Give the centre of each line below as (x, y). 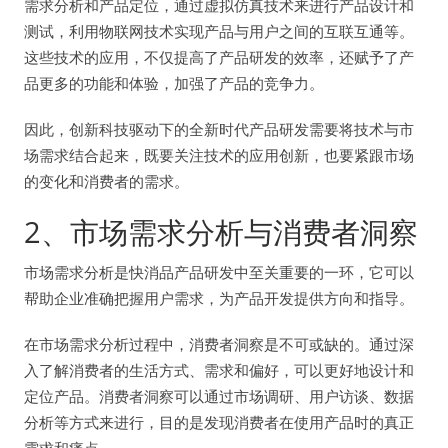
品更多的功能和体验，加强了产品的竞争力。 (174, 83)
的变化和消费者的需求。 (106, 181)
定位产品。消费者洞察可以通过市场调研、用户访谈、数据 (219, 396)
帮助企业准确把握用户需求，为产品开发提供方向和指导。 (219, 298)
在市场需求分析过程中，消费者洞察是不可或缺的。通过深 (219, 344)
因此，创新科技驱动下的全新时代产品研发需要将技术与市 (219, 129)
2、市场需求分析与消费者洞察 (221, 232)
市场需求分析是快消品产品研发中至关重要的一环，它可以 (219, 272)
